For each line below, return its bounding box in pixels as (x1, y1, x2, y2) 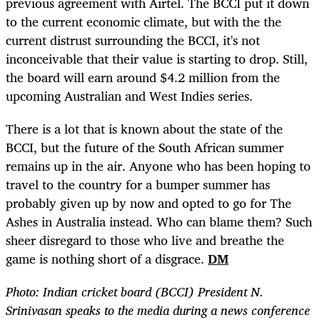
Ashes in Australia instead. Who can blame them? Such (6, 210, 312, 232)
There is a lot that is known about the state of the (6, 117, 283, 139)
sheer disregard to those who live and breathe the (6, 229, 284, 251)
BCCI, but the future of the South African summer (6, 136, 284, 158)
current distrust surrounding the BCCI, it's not (6, 29, 260, 51)
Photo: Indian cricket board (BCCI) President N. (6, 280, 264, 302)
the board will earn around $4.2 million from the (6, 66, 280, 88)
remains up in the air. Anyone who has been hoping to (6, 154, 311, 176)
